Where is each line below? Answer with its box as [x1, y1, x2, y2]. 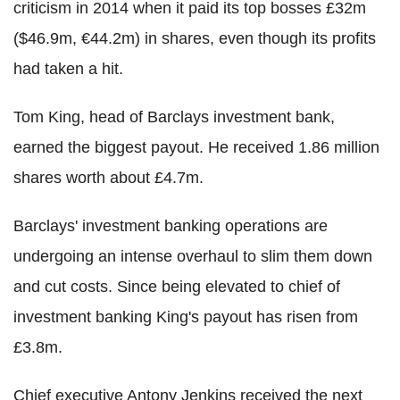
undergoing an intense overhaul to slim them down [13, 246, 372, 265]
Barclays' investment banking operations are [13, 216, 328, 235]
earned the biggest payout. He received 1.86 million [13, 137, 379, 156]
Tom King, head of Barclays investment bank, [13, 107, 335, 126]
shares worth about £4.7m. [13, 168, 204, 187]
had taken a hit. [13, 59, 123, 78]
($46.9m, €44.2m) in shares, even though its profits [13, 29, 376, 47]
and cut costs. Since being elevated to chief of [13, 277, 340, 296]
